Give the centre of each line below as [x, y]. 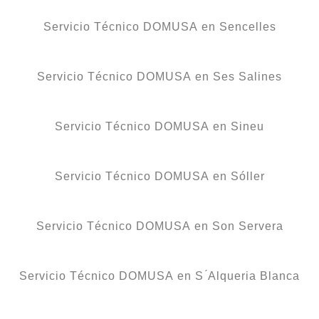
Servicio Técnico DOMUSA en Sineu [159, 126]
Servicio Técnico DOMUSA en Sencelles [159, 26]
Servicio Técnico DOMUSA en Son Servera [159, 226]
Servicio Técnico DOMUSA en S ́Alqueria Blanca [159, 276]
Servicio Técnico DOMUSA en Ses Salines [159, 76]
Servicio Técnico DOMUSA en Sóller [159, 176]
